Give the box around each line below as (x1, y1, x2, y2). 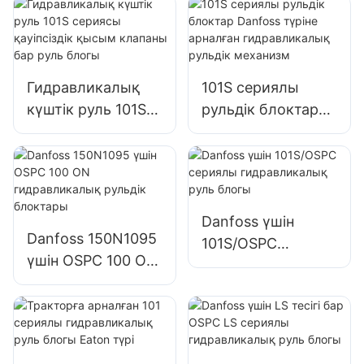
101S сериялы (201, 79, 299, 97)
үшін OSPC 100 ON (27, 251, 158, 269)
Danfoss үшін (201, 212, 294, 230)
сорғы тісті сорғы (27, 37, 154, 55)
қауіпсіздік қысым (27, 145, 158, 162)
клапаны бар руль (27, 167, 155, 184)
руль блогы (201, 300, 284, 318)
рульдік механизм (201, 188, 331, 206)
